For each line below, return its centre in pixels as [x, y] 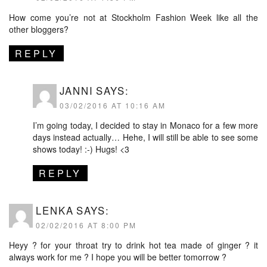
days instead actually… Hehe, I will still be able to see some [145, 137]
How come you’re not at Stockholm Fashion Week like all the [133, 17]
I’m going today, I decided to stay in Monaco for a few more [145, 125]
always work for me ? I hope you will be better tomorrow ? [118, 257]
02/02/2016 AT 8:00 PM [86, 225]
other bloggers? [39, 29]
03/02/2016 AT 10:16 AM [113, 105]
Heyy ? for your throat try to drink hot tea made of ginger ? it [133, 245]
